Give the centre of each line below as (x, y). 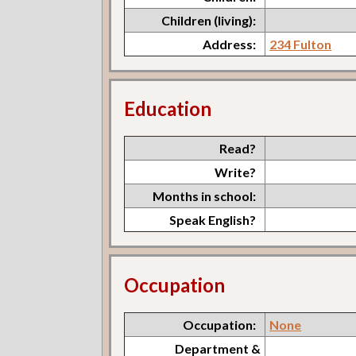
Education (168, 109)
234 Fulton (301, 44)
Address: (230, 44)
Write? (236, 172)
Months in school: (205, 196)
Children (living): (209, 20)
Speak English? (213, 220)
